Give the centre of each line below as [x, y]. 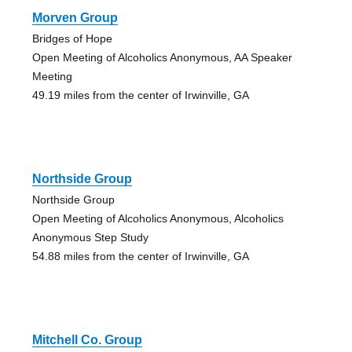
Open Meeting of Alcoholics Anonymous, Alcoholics [158, 219]
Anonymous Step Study [90, 238]
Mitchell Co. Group [87, 340]
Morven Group [75, 18]
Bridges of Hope [72, 39]
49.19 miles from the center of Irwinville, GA [140, 95]
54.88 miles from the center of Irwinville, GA [140, 257]
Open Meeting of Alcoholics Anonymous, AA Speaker [162, 58]
